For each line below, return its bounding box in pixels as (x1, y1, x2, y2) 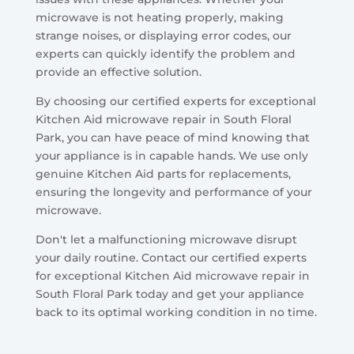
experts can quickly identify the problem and (35, 46, 296, 61)
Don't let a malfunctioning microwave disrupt (35, 232, 297, 247)
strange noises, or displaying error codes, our (35, 28, 292, 43)
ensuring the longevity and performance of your (35, 184, 312, 199)
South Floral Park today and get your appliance (35, 286, 304, 301)
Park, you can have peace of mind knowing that (35, 130, 310, 145)
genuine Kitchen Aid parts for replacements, (35, 166, 291, 181)
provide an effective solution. (35, 64, 201, 79)
